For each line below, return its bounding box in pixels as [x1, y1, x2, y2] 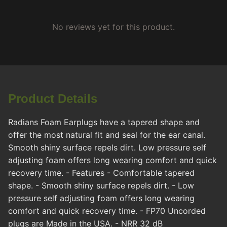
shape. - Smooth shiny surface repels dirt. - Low [8, 180, 194, 191]
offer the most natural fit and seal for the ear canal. [8, 130, 205, 140]
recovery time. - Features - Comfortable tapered [8, 168, 195, 178]
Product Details [8, 92, 97, 106]
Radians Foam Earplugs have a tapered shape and [8, 117, 200, 128]
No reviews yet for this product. [52, 22, 175, 32]
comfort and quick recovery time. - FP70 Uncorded [8, 206, 206, 216]
